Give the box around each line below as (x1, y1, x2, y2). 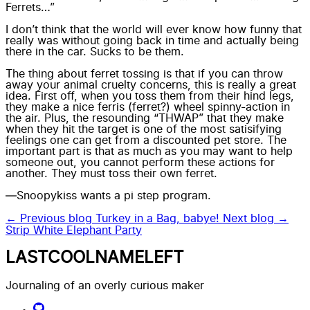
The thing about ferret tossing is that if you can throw (6, 68, 283, 80)
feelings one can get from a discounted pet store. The (6, 134, 286, 146)
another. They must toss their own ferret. (6, 167, 217, 179)
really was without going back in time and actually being (6, 35, 299, 46)
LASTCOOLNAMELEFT (6, 249, 184, 266)
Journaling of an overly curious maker (6, 280, 204, 291)
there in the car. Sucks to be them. (6, 46, 184, 57)
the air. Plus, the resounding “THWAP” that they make (6, 112, 284, 124)
